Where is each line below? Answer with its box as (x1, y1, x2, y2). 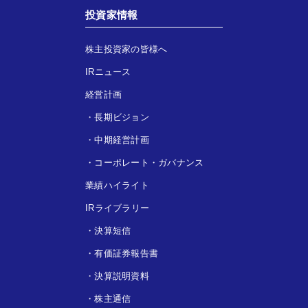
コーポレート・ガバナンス (94, 157, 204, 168)
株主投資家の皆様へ (85, 43, 168, 54)
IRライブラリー (85, 202, 150, 213)
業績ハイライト (85, 179, 149, 190)
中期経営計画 (94, 134, 149, 145)
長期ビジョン (94, 111, 149, 122)
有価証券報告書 (94, 247, 159, 258)
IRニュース (85, 66, 131, 77)
